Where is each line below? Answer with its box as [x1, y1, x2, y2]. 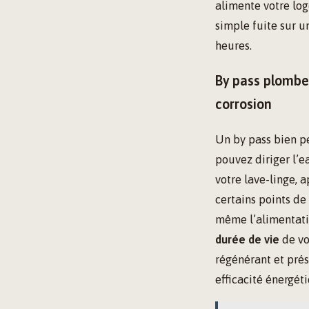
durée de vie [215, 232, 279, 247]
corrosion [215, 97, 272, 112]
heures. [215, 38, 252, 52]
